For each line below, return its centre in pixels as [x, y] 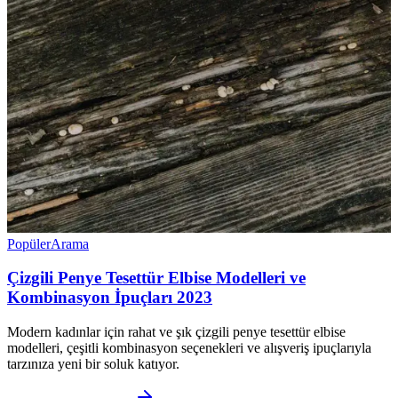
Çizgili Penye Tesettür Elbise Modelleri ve [156, 278]
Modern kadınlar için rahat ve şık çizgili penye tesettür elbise [176, 332]
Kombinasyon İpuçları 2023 [110, 298]
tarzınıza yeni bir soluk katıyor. [93, 364]
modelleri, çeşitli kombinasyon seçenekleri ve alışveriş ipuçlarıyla [189, 348]
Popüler [29, 243]
